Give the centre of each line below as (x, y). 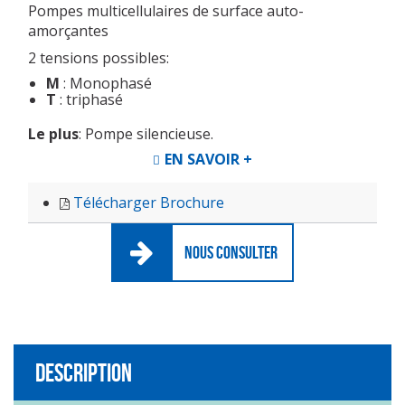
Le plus (53, 134)
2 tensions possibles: (99, 58)
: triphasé (91, 100)
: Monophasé (108, 84)
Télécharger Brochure (149, 203)
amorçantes (68, 31)
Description (84, 373)
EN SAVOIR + (208, 160)
